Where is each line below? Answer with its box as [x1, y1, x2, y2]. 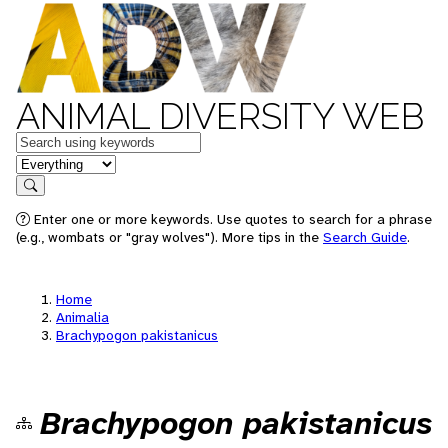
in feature [15, 152, 81, 173]
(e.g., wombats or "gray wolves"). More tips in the [16, 228, 323, 246]
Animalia [56, 308, 109, 326]
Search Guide [323, 228, 407, 246]
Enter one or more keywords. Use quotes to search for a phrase [30, 210, 432, 228]
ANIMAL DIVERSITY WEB [16, 95, 424, 137]
